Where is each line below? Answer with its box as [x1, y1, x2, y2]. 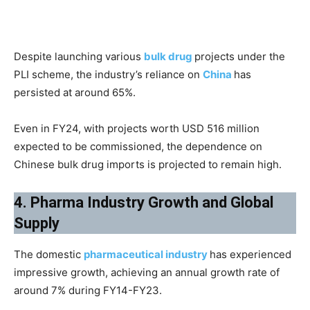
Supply [14, 214, 60, 232]
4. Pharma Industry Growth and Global [14, 193, 273, 211]
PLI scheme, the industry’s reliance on [14, 67, 203, 81]
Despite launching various [14, 49, 144, 63]
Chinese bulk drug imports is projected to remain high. [14, 157, 282, 171]
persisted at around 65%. [14, 85, 136, 99]
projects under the [194, 49, 285, 63]
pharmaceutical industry [84, 247, 210, 261]
